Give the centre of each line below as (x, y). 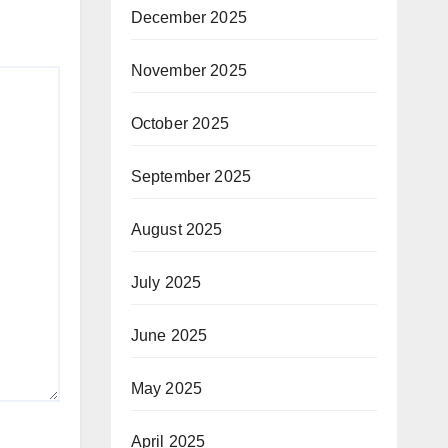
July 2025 (166, 282)
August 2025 (176, 229)
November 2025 (189, 70)
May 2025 (166, 388)
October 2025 (179, 123)
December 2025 (189, 17)
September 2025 (191, 176)
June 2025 (169, 335)
